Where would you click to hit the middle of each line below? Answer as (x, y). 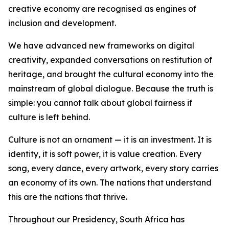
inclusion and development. (62, 23)
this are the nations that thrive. (68, 197)
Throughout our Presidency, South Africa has (96, 219)
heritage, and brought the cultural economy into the (111, 74)
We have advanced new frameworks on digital (101, 45)
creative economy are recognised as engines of (102, 9)
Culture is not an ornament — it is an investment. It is (110, 140)
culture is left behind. (49, 117)
